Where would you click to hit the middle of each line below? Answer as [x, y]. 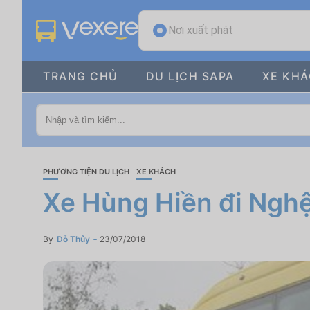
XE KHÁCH [156, 172]
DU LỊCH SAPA [190, 76]
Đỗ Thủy [73, 239]
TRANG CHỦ [81, 76]
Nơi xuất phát [201, 30]
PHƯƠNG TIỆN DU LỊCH [86, 172]
